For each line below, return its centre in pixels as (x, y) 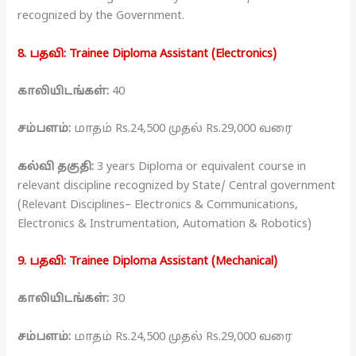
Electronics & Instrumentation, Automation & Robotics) (165, 224)
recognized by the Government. (101, 16)
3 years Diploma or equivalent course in (200, 166)
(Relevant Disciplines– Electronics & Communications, (158, 205)
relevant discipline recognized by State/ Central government (177, 186)
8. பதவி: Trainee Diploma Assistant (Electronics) (147, 54)
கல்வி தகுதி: (56, 166)
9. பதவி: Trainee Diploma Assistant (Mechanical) (148, 261)
